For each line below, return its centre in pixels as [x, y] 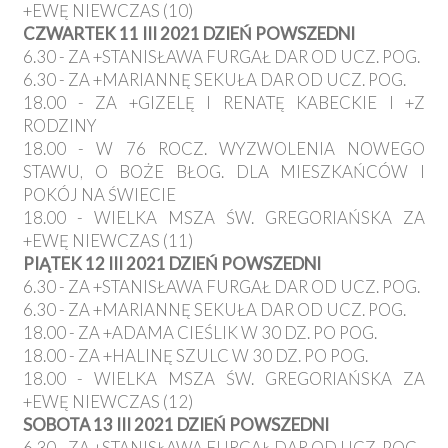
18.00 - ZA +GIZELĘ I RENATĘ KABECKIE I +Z [224, 103]
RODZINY [60, 126]
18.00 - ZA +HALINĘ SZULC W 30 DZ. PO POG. [195, 356]
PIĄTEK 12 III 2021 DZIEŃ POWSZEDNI [172, 264]
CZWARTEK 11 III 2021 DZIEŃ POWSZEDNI [189, 34]
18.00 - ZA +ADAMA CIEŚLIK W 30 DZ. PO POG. [200, 333]
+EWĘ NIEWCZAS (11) [108, 241]
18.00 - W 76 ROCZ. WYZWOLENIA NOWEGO [224, 149]
